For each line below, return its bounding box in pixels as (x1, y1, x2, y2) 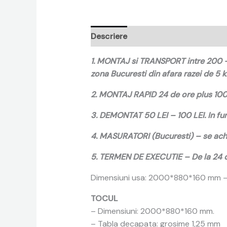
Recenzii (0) (137, 31, 182, 42)
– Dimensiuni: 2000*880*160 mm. (90, 206, 214, 217)
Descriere (90, 31, 127, 42)
